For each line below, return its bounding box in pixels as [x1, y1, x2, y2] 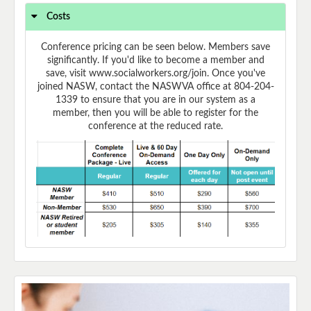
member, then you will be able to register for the [53, 108, 258, 118]
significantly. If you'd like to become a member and [47, 55, 264, 65]
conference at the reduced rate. [88, 121, 223, 131]
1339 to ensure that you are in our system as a [56, 94, 255, 105]
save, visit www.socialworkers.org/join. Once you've [46, 68, 265, 78]
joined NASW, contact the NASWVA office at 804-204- [37, 81, 274, 92]
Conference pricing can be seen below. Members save [41, 42, 270, 52]
